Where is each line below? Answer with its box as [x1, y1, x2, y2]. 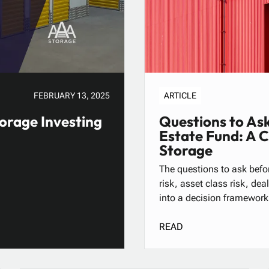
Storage [159, 141, 213, 160]
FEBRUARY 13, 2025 [34, 91, 110, 101]
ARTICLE [164, 91, 196, 101]
